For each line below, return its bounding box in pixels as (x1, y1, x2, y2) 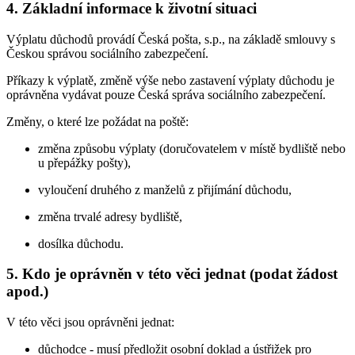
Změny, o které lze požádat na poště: (6, 114, 189, 128)
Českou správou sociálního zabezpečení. (6, 46, 208, 60)
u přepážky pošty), (38, 155, 131, 170)
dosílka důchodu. (38, 236, 124, 250)
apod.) (6, 283, 48, 300)
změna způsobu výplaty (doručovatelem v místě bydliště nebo (38, 141, 345, 155)
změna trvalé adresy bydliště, (38, 209, 182, 223)
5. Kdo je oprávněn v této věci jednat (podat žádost (6, 265, 338, 283)
